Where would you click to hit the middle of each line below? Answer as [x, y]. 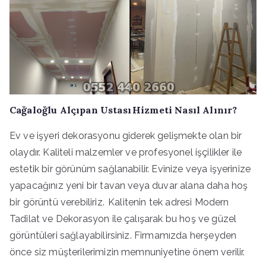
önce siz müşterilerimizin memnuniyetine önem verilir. [129, 252]
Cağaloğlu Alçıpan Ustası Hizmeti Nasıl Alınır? [125, 110]
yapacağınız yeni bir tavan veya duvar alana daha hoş [129, 185]
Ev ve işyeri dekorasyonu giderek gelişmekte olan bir [126, 135]
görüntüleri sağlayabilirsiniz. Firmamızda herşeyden [123, 235]
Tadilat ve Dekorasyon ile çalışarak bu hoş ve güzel [123, 218]
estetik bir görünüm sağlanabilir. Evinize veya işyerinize [130, 169]
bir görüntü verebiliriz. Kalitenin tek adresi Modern [119, 202]
